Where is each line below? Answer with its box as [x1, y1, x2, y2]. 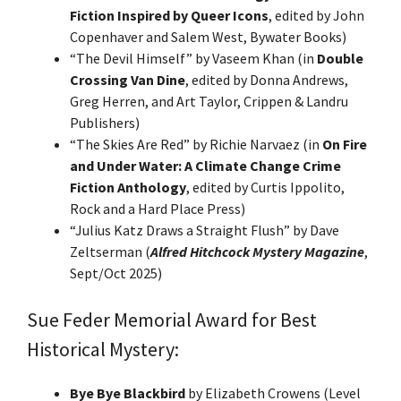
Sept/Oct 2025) [70, 263, 162, 282]
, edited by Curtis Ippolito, [186, 177, 345, 196]
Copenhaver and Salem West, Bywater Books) [70, 27, 346, 46]
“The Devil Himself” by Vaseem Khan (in [70, 48, 317, 67]
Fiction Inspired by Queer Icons [70, 5, 269, 24]
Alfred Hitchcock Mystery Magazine [150, 242, 364, 260]
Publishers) [70, 113, 140, 132]
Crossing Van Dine [70, 70, 185, 89]
